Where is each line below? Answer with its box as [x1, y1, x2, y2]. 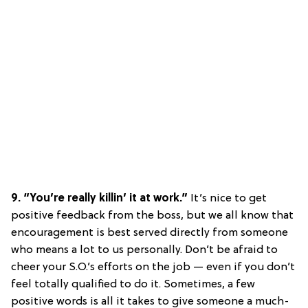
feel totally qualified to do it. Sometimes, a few [11, 278, 255, 291]
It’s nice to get [190, 192, 267, 206]
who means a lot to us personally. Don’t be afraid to [11, 244, 278, 257]
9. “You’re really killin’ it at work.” [11, 192, 190, 206]
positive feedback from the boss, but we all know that [11, 210, 294, 223]
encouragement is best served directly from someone [11, 227, 288, 240]
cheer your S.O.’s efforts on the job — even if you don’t [11, 261, 295, 274]
